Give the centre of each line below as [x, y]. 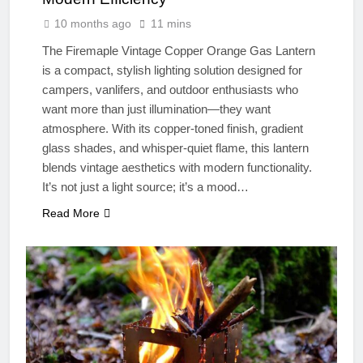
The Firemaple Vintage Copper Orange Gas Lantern [179, 50]
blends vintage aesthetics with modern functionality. [177, 167]
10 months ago [93, 23]
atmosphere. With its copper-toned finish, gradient [173, 128]
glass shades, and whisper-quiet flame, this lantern [175, 147]
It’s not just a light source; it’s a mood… [145, 186]
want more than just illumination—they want [156, 109]
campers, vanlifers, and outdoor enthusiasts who [170, 89]
